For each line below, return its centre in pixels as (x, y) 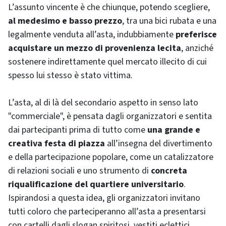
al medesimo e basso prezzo (65, 21)
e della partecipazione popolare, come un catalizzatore (111, 157)
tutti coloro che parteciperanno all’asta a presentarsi (107, 212)
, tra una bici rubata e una (169, 21)
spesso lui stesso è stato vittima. (70, 75)
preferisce (196, 35)
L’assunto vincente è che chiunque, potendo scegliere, (109, 7)
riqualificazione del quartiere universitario (96, 184)
